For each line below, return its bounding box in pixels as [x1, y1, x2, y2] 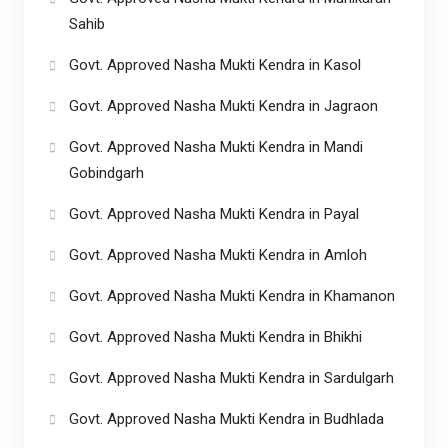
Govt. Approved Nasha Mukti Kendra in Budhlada [68, 409, 384, 428]
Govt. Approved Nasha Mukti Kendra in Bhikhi [68, 327, 366, 346]
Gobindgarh [68, 163, 148, 182]
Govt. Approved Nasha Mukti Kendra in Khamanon [68, 286, 395, 305]
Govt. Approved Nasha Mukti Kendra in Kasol [68, 55, 361, 74]
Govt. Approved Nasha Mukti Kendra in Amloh [68, 245, 371, 264]
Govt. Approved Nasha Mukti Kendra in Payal [68, 204, 359, 223]
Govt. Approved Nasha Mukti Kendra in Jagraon [68, 96, 378, 115]
